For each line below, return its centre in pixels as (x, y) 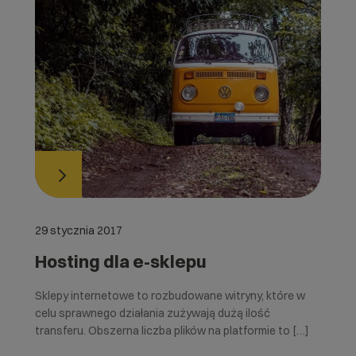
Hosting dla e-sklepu (120, 261)
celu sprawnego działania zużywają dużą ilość (152, 313)
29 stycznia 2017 (78, 230)
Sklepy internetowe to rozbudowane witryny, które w (170, 295)
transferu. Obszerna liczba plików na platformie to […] (172, 330)
